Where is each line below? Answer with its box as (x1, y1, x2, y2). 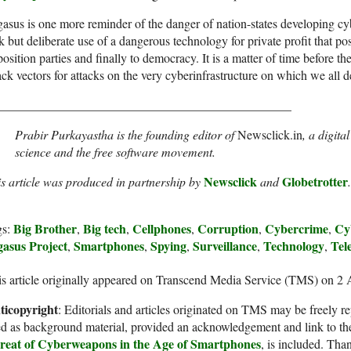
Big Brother (13, 219, 77, 238)
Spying (150, 237, 186, 255)
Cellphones (132, 219, 191, 238)
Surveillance (193, 237, 257, 255)
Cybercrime (265, 219, 328, 238)
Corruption (197, 219, 259, 238)
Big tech (83, 219, 126, 238)
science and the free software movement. (15, 143, 215, 161)
